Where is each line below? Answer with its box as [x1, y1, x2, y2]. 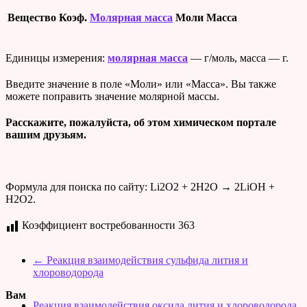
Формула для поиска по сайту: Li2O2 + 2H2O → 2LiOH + [5, 180, 275, 193]
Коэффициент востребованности [22, 219, 178, 231]
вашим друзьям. [5, 128, 86, 140]
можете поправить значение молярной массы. [5, 90, 219, 102]
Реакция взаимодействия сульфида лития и [44, 254, 248, 266]
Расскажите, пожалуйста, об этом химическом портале [5, 116, 276, 128]
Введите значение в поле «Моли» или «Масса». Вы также [5, 77, 276, 90]
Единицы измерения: [5, 51, 108, 64]
